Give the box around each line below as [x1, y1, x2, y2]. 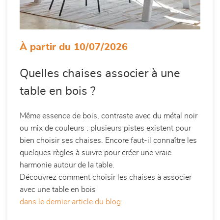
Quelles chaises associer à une [20, 68, 180, 80]
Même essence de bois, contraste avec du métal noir [20, 112, 197, 120]
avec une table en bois [20, 186, 96, 193]
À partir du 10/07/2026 [20, 42, 128, 52]
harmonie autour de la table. [20, 161, 114, 169]
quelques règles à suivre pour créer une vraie [20, 149, 171, 157]
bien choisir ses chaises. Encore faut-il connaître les [20, 137, 197, 144]
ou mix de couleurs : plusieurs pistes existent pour [20, 124, 191, 132]
